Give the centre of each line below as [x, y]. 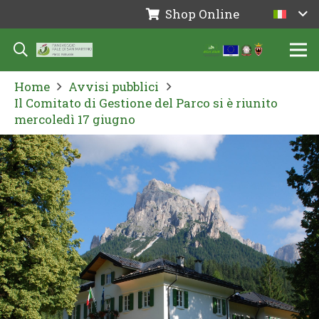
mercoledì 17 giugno [75, 119]
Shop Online [203, 14]
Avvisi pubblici [114, 87]
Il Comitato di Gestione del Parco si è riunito [146, 103]
